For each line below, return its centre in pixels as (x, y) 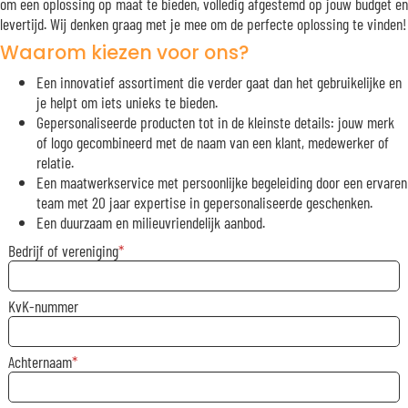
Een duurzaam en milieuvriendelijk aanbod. (151, 222)
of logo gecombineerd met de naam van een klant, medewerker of (213, 142)
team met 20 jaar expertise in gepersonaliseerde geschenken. (204, 202)
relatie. (55, 162)
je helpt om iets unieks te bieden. (127, 102)
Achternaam (40, 362)
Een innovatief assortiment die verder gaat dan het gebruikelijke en (219, 82)
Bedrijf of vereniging (63, 250)
